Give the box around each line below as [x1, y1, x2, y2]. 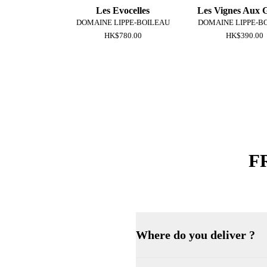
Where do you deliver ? [136, 228, 255, 241]
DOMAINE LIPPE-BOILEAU [76, 18, 170, 27]
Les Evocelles [96, 5, 150, 16]
